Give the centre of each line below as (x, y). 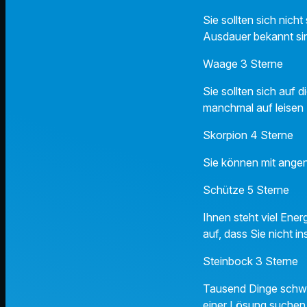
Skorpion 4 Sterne (248, 135)
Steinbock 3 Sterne (250, 261)
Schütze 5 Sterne (246, 190)
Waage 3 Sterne (243, 64)
